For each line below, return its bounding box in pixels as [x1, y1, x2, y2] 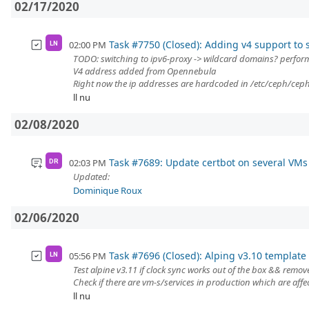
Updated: [73, 170, 110, 183]
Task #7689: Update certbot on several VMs [108, 156, 308, 170]
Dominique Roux [73, 184, 142, 197]
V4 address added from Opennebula [73, 65, 216, 78]
